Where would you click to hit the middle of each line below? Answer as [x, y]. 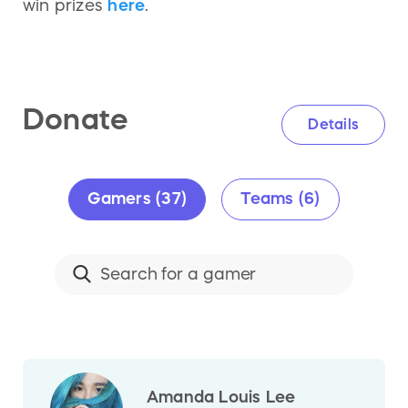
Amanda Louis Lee [221, 397]
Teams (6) [280, 199]
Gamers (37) [138, 199]
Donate [76, 119]
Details [333, 124]
